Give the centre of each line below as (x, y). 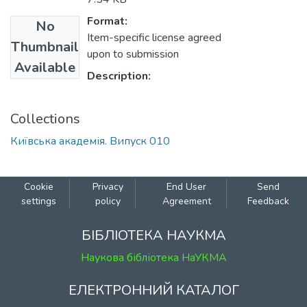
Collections (45, 119)
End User (187, 187)
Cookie (38, 187)
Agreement (186, 201)
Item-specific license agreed (154, 38)
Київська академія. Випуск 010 (90, 142)
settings (38, 201)
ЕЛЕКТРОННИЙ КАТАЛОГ (153, 291)
